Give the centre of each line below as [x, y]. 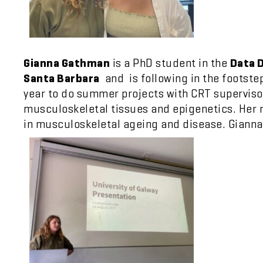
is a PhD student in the [170, 63]
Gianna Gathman [67, 63]
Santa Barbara [62, 78]
